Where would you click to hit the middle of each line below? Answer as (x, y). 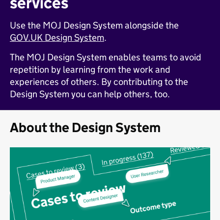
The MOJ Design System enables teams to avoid (106, 57)
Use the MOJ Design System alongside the (94, 25)
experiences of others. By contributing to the (99, 82)
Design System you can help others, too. (90, 94)
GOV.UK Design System (57, 38)
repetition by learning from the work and (90, 69)
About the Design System (85, 127)
